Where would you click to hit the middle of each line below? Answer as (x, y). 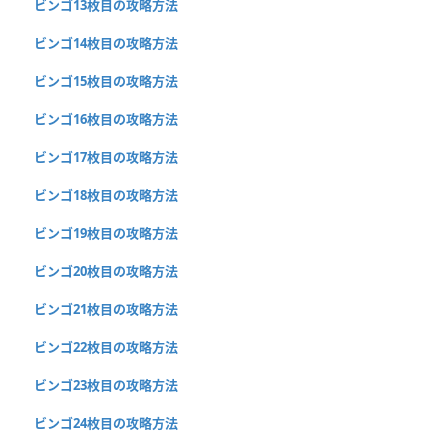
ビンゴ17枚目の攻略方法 (106, 156)
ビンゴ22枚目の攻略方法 (106, 346)
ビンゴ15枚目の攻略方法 (106, 80)
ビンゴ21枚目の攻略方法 (106, 308)
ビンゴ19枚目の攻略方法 (106, 232)
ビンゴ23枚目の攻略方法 (106, 384)
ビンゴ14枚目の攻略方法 (106, 42)
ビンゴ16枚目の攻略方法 (106, 118)
